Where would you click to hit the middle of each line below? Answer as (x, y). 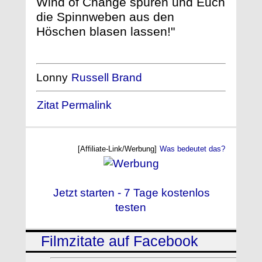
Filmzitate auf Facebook (120, 242)
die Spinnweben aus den (105, 17)
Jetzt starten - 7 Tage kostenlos (131, 192)
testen (131, 207)
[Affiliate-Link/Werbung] (118, 149)
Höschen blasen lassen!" (106, 32)
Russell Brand (107, 77)
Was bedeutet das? (192, 149)
